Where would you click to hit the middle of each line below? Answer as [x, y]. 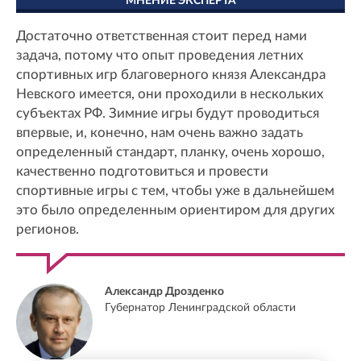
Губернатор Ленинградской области [200, 308]
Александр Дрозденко [164, 292]
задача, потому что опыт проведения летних [160, 56]
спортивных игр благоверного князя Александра [171, 75]
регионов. [48, 230]
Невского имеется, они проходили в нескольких [170, 94]
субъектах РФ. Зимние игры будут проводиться [168, 114]
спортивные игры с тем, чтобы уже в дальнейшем [175, 191]
